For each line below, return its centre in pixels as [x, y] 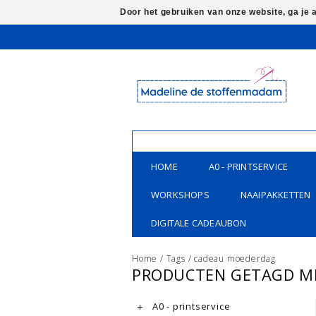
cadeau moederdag [235, 259]
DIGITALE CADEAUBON [199, 223]
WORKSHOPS [180, 195]
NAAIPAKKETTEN [275, 195]
